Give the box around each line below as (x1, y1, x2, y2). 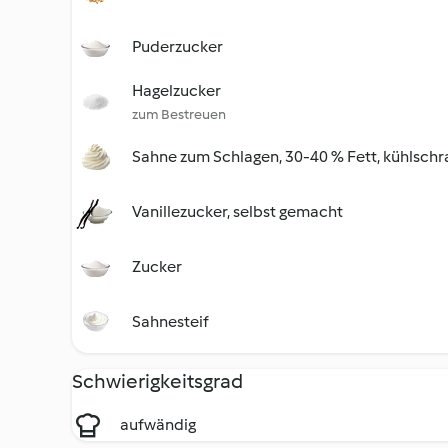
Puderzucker (132, 37, 223, 56)
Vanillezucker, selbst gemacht (132, 202, 343, 221)
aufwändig (120, 415, 196, 434)
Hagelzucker (132, 81, 221, 100)
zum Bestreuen (132, 106, 226, 123)
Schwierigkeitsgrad (72, 369, 243, 393)
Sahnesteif (132, 312, 209, 331)
